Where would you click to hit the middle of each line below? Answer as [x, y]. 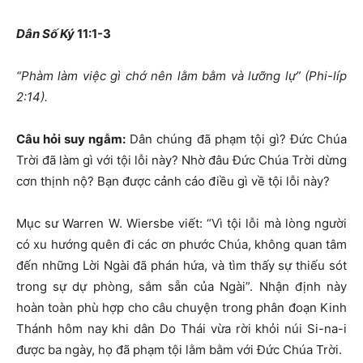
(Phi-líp [326, 76]
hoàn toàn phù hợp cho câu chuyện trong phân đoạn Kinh [181, 307]
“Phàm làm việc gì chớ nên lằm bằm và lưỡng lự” [158, 76]
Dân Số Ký [45, 34]
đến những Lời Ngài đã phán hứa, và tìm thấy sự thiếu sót [181, 265]
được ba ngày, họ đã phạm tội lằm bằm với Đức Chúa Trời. [179, 350]
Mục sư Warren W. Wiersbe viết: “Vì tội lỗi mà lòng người [181, 223]
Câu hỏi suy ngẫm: [71, 139]
